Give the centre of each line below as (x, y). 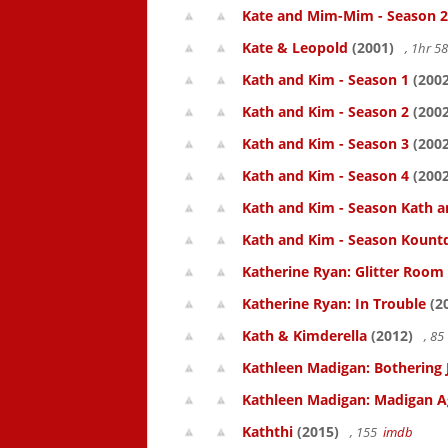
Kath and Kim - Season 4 (325, 175)
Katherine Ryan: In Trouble (334, 303)
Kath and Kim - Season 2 (325, 111)
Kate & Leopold (295, 47)
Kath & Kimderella (304, 335)
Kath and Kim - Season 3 (325, 143)
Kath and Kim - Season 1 (325, 79)
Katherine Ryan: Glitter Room (343, 271)
